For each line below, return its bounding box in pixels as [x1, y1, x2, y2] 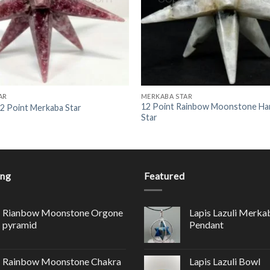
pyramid [2, 219, 37, 231]
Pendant [189, 219, 224, 231]
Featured [144, 169, 185, 181]
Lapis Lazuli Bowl [189, 256, 260, 268]
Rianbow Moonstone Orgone [2, 207, 123, 219]
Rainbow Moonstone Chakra [2, 256, 121, 268]
